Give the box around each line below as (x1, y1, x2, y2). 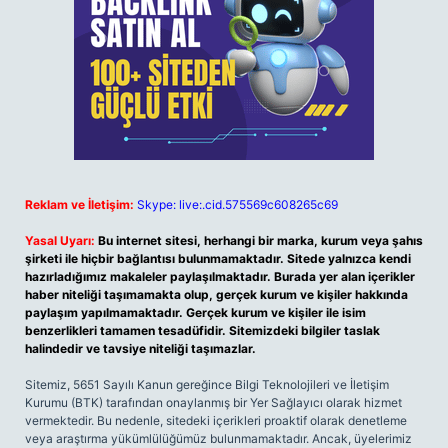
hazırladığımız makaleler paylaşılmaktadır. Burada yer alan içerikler (25, 269, 415, 284)
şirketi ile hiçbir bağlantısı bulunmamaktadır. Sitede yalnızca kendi (25, 251, 411, 266)
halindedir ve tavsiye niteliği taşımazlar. (25, 341, 256, 356)
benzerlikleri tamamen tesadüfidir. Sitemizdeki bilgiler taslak (25, 323, 380, 338)
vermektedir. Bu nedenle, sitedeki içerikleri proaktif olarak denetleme (25, 413, 407, 428)
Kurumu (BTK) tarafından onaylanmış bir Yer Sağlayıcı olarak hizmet (25, 395, 402, 410)
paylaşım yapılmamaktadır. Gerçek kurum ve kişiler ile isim (25, 305, 366, 320)
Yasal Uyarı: (25, 233, 95, 248)
